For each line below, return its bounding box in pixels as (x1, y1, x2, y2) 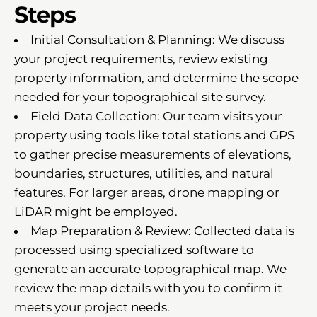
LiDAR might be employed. (14, 204, 178, 219)
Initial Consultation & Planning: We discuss (30, 32, 284, 47)
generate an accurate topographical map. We (14, 261, 287, 276)
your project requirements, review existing (14, 51, 268, 66)
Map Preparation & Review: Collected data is (30, 223, 294, 238)
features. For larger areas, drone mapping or (14, 185, 279, 200)
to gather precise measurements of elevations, (14, 146, 292, 161)
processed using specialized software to (14, 242, 254, 257)
